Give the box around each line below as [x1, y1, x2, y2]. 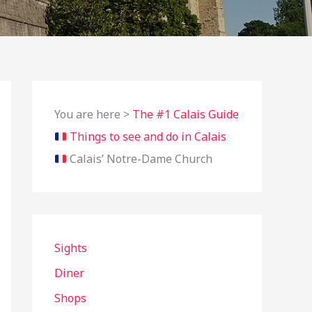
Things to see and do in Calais [70, 129, 227, 144]
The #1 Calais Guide [132, 107, 239, 122]
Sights [54, 240, 87, 256]
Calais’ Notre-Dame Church [70, 151, 213, 166]
